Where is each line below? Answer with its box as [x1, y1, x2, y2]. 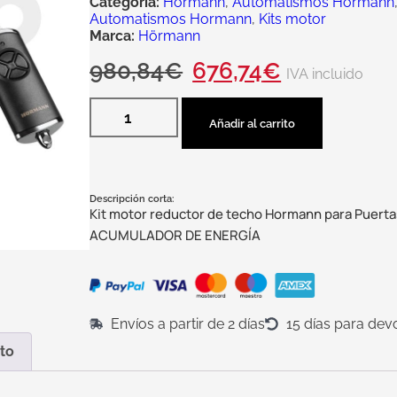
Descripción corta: [90, 193, 175, 205]
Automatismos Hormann [90, 11, 253, 27]
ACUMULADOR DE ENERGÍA [90, 226, 261, 245]
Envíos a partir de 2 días [110, 315, 265, 332]
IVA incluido [286, 66, 364, 82]
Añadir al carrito [209, 116, 296, 130]
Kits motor [259, 11, 327, 27]
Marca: [90, 27, 136, 44]
